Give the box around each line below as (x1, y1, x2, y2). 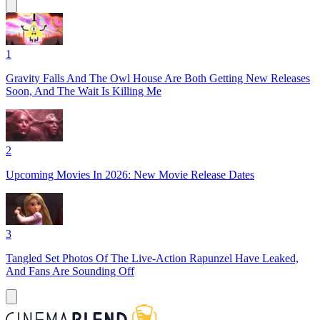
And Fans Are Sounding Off (6, 265, 134, 278)
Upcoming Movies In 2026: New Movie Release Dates (6, 169, 254, 181)
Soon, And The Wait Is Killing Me (6, 85, 161, 98)
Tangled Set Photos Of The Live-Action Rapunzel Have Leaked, (6, 252, 299, 265)
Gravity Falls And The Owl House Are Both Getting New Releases (6, 72, 310, 85)
